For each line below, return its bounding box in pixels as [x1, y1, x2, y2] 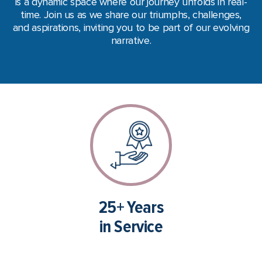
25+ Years [98, 196, 164, 218]
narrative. [111, 33, 151, 47]
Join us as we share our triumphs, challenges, [43, 8, 242, 21]
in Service [99, 215, 163, 237]
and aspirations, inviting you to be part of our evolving [12, 20, 250, 34]
